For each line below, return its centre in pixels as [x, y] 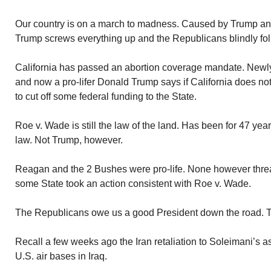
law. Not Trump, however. [69, 140]
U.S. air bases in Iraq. [61, 256]
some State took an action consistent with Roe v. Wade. [133, 184]
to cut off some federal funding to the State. [106, 96]
